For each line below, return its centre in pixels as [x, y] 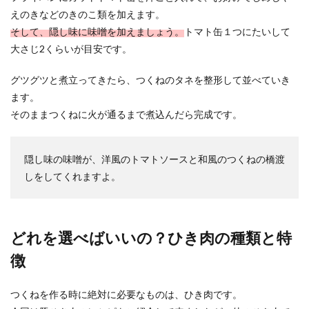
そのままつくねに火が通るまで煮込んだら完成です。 [126, 114]
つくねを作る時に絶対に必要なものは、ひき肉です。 [126, 294]
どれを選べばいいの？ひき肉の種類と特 [151, 238]
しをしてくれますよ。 [72, 176]
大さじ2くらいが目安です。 [71, 49]
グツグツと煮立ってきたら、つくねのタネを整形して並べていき [150, 80]
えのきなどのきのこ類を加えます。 [88, 14]
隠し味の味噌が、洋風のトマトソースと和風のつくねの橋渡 [154, 159]
